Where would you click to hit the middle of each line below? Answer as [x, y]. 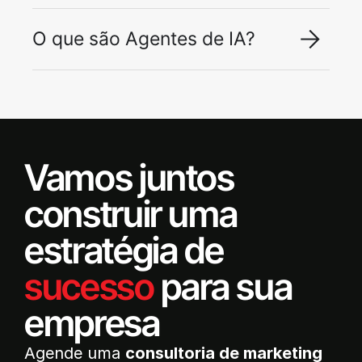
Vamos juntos [129, 177]
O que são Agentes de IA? [144, 39]
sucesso [89, 286]
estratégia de [124, 250]
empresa [92, 322]
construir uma [131, 213]
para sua [223, 286]
